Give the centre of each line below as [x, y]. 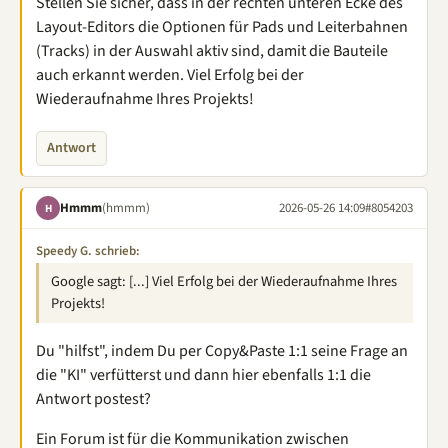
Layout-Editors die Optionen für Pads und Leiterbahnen [222, 27]
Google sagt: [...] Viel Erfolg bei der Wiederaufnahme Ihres [224, 281]
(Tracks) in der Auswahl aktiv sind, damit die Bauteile [212, 51]
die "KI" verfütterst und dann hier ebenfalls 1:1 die [203, 375]
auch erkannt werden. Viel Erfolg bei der [170, 75]
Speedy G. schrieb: [88, 251]
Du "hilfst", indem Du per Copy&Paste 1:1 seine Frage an [222, 351]
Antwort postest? [93, 399]
